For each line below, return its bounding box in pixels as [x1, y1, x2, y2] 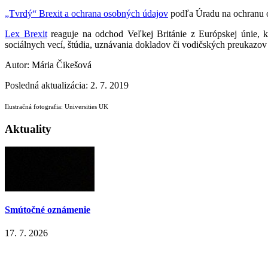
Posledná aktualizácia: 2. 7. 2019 [5, 80, 129, 91]
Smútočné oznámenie [5, 204, 90, 215]
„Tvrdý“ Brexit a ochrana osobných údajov [5, 8, 168, 19]
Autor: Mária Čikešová [5, 60, 92, 71]
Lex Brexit [5, 29, 47, 39]
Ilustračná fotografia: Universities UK [5, 103, 108, 111]
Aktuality [5, 122, 51, 135]
